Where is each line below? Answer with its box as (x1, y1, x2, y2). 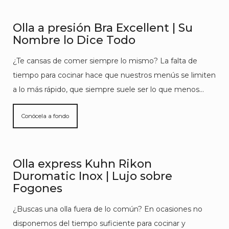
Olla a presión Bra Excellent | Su (13, 21, 193, 35)
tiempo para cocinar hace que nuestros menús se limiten (13, 71, 216, 80)
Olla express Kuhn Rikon (13, 157, 152, 171)
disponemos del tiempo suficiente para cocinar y (13, 219, 186, 228)
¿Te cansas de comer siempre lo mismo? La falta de (13, 56, 197, 65)
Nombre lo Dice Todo (13, 33, 135, 47)
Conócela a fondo (21, 112, 69, 120)
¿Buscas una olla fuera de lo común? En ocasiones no (13, 204, 202, 214)
